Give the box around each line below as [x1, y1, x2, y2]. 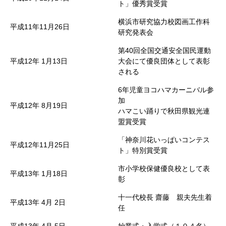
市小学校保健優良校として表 [118, 164, 210, 173]
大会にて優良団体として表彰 [118, 57, 210, 65]
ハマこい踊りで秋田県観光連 [118, 107, 210, 115]
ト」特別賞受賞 [118, 146, 167, 154]
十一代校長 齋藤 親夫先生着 [118, 193, 212, 201]
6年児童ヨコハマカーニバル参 [118, 86, 214, 94]
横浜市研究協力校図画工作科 [118, 18, 210, 26]
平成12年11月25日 [10, 141, 70, 149]
